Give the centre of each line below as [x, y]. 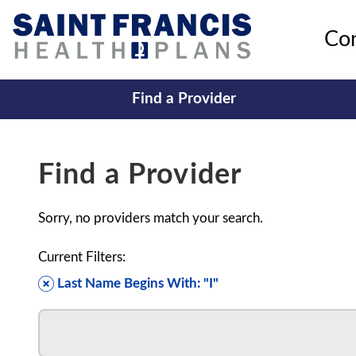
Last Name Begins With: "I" [138, 283]
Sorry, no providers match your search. [151, 218]
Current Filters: [82, 257]
